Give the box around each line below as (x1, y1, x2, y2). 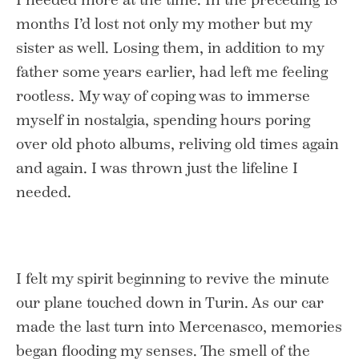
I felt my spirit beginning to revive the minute (16, 269, 329, 288)
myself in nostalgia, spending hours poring (16, 111, 310, 129)
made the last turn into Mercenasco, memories (16, 317, 342, 336)
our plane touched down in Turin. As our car (16, 293, 324, 312)
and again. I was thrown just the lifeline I (16, 159, 298, 177)
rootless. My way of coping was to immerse (16, 87, 310, 105)
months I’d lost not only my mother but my (16, 14, 312, 33)
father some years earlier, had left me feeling (16, 63, 328, 81)
